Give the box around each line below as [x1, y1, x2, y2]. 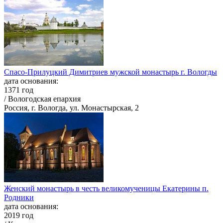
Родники [4, 193, 34, 202]
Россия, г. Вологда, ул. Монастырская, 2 [4, 104, 139, 112]
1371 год [4, 86, 33, 95]
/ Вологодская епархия [4, 95, 81, 104]
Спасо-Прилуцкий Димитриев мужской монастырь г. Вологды [4, 68, 217, 77]
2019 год [4, 211, 33, 220]
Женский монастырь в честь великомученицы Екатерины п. [4, 184, 209, 193]
